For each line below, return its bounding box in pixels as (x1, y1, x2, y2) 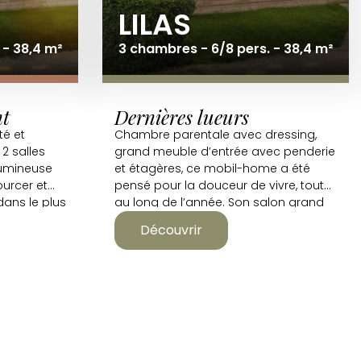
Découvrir (140, 221, 202, 239)
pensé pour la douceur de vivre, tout (114, 177, 324, 193)
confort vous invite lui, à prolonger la (114, 211, 323, 227)
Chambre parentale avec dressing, (114, 127, 317, 143)
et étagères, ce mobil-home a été (114, 160, 310, 176)
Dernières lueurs (114, 104, 249, 130)
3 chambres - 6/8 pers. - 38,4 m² (118, 39, 333, 58)
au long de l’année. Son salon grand (114, 194, 324, 210)
